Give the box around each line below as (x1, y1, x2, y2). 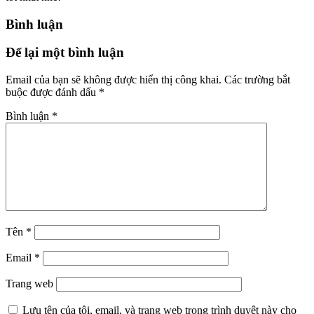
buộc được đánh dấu (6, 86, 99, 99)
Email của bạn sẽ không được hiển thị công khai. (6, 74, 221, 86)
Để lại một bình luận (6, 45, 124, 60)
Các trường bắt (224, 74, 290, 86)
